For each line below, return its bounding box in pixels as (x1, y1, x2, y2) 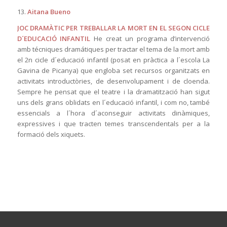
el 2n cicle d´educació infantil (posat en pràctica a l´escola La (17, 55, 210, 64)
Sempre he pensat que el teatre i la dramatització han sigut (17, 87, 210, 96)
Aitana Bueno (27, 7, 70, 16)
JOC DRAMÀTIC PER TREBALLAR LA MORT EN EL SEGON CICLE (17, 23, 210, 32)
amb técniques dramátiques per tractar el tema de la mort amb (17, 44, 210, 54)
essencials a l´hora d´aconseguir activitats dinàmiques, (17, 108, 210, 118)
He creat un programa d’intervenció (90, 33, 210, 43)
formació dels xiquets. (17, 129, 85, 139)
